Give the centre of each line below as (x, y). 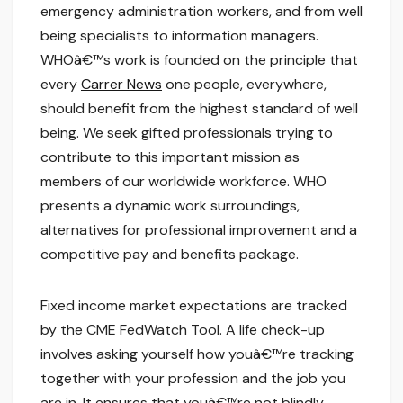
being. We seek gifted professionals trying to (187, 133)
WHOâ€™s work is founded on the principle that (199, 60)
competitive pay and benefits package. (170, 255)
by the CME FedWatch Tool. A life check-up (183, 330)
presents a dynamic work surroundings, (170, 206)
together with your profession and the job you (193, 379)
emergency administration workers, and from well (201, 12)
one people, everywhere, (244, 85)
